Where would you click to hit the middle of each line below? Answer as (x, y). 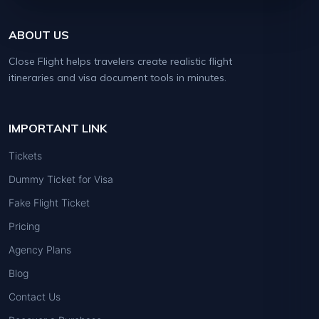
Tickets (25, 155)
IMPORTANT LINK (58, 128)
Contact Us (35, 296)
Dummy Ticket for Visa (61, 179)
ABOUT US (39, 35)
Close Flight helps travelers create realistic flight (120, 61)
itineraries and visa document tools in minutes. (117, 77)
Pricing (24, 226)
